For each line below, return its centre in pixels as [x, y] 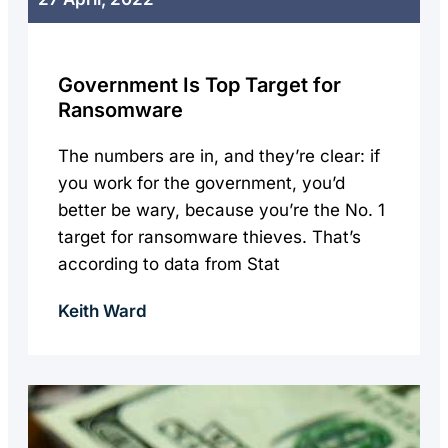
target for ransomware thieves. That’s [209, 237]
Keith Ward [102, 311]
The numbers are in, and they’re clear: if [219, 156]
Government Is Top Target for [199, 85]
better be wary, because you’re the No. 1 [221, 210]
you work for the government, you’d [201, 183]
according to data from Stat [169, 264]
